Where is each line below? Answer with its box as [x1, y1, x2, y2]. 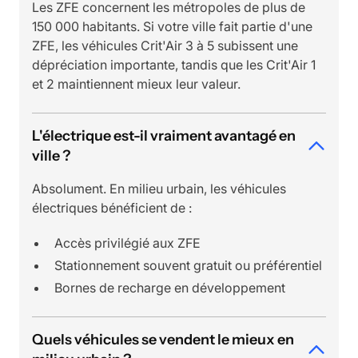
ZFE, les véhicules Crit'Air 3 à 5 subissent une [32, 38, 298, 54]
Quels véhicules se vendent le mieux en [32, 331, 294, 349]
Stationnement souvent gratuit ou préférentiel [54, 257, 322, 274]
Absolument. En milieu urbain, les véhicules [32, 181, 286, 197]
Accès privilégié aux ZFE [54, 235, 201, 252]
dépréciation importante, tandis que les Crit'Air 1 [32, 57, 316, 74]
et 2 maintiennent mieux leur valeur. [32, 76, 241, 93]
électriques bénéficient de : [32, 200, 192, 217]
